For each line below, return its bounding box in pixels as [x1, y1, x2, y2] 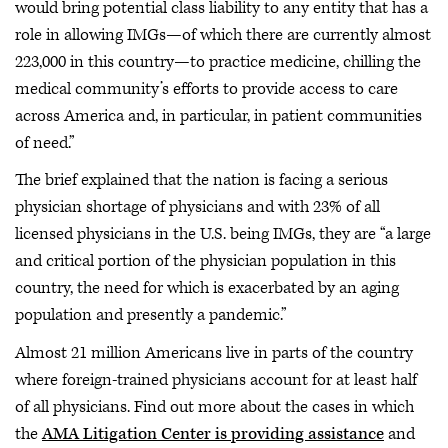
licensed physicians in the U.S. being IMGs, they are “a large [15, 223, 431, 245]
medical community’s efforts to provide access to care [15, 77, 398, 100]
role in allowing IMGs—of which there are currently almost [15, 23, 431, 46]
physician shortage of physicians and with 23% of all [15, 196, 380, 218]
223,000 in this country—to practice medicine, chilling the [15, 50, 421, 73]
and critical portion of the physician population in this [15, 250, 396, 272]
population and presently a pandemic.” [15, 304, 287, 326]
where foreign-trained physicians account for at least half [15, 368, 417, 391]
